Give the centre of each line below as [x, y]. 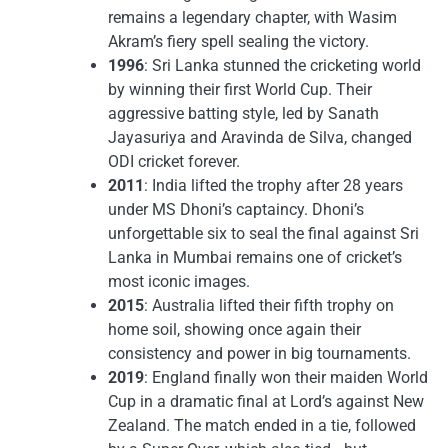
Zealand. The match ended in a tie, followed [262, 425]
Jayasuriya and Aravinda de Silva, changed [260, 137]
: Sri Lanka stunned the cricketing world [282, 65]
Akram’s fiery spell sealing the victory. [238, 41]
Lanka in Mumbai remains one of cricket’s [255, 257]
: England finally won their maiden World [286, 377]
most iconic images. [179, 281]
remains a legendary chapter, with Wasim [252, 17]
